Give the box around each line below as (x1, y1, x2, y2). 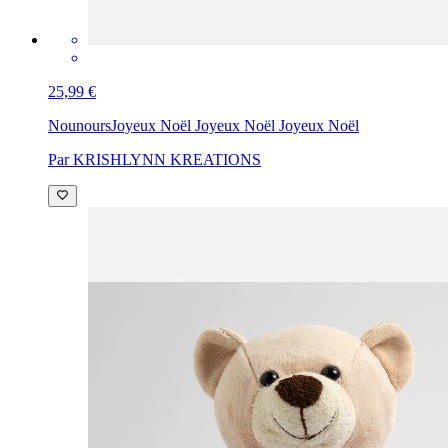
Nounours (48, 117, 111, 135)
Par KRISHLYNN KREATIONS (48, 151, 261, 169)
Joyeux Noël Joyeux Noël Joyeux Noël (111, 117, 359, 135)
